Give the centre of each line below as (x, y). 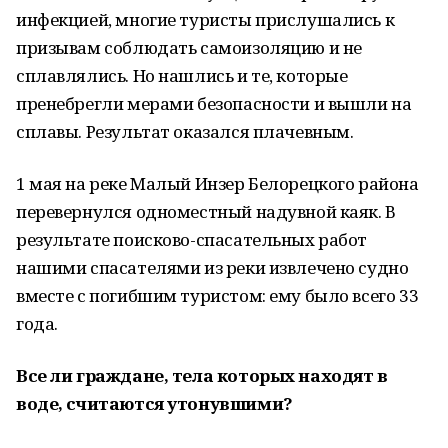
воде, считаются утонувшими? (154, 403)
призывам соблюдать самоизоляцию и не (189, 47)
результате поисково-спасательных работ (192, 239)
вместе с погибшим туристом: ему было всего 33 (217, 295)
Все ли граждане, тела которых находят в (202, 375)
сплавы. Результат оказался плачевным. (185, 131)
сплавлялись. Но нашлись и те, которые (182, 75)
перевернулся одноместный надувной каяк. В (206, 211)
